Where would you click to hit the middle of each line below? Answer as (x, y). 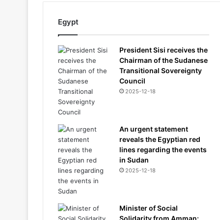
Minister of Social (149, 208)
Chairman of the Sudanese (164, 60)
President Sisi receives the (164, 50)
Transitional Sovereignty (161, 70)
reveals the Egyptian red (160, 139)
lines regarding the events (163, 150)
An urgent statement (154, 129)
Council (132, 81)
